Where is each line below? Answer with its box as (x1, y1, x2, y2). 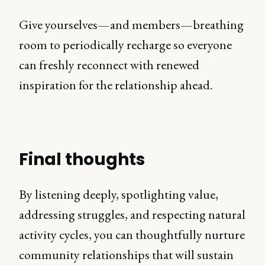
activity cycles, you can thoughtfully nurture (19, 226, 245, 243)
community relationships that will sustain (19, 246, 234, 263)
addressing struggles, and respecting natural (19, 206, 245, 223)
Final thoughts (19, 148, 146, 171)
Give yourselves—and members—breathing (19, 16, 244, 33)
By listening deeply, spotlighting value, (19, 186, 218, 203)
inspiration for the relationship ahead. (19, 76, 212, 93)
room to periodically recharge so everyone (19, 36, 232, 53)
